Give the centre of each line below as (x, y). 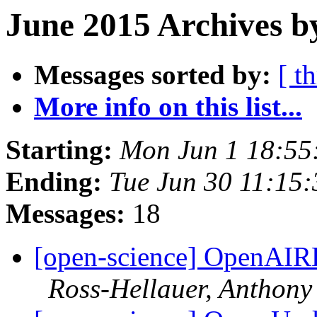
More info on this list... (168, 107)
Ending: (54, 182)
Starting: (59, 150)
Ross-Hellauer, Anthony (180, 289)
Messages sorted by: (152, 75)
